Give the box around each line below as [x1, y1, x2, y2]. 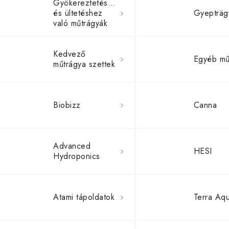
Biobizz [53, 99, 81, 111]
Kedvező [53, 48, 86, 60]
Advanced [53, 140, 90, 152]
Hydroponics [53, 150, 100, 162]
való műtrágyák [53, 17, 107, 29]
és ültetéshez [53, 7, 103, 19]
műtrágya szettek [53, 58, 115, 70]
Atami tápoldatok [53, 191, 114, 203]
